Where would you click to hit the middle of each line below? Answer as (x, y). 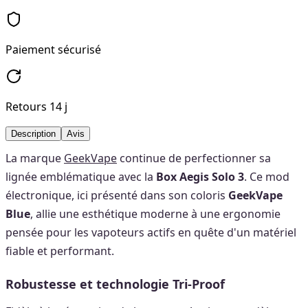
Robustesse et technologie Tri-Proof (115, 284)
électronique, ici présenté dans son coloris (117, 195)
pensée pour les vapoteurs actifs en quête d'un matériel (151, 232)
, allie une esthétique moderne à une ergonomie (155, 213)
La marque (35, 158)
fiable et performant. (60, 251)
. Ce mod (267, 176)
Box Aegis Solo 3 (200, 176)
